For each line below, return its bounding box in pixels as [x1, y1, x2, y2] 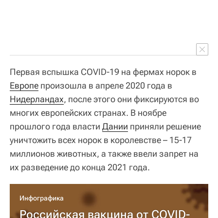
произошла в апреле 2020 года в [38, 80, 172, 91]
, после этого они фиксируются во [64, 93, 199, 104]
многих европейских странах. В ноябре [10, 107, 166, 118]
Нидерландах [10, 93, 64, 104]
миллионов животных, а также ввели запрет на [10, 148, 199, 159]
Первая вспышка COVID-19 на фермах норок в [10, 66, 197, 77]
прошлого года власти [10, 121, 102, 131]
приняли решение [128, 121, 201, 131]
